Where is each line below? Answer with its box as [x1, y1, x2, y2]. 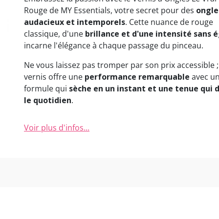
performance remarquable [84, 71, 190, 82]
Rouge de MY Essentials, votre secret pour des [23, 4, 196, 16]
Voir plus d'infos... [23, 122, 89, 133]
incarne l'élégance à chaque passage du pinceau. [23, 40, 203, 51]
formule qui [23, 83, 69, 94]
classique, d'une [23, 28, 85, 39]
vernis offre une [23, 71, 85, 82]
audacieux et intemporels [23, 16, 125, 27]
